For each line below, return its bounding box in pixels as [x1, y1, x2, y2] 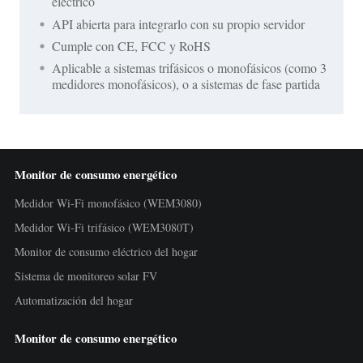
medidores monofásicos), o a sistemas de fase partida [52, 75, 320, 93]
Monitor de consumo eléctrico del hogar [14, 243, 198, 259]
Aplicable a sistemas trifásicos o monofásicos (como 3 [52, 59, 327, 77]
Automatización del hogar [14, 292, 133, 308]
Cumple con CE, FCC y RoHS [52, 36, 211, 54]
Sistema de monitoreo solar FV [14, 267, 157, 284]
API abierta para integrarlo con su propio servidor [52, 15, 305, 32]
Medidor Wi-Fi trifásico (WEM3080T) [14, 219, 194, 235]
